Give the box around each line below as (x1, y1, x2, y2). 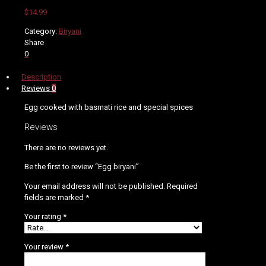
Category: (24, 27, 59, 36)
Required (167, 182, 198, 191)
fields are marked (24, 193, 85, 202)
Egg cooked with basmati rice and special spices (24, 103, 193, 112)
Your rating (24, 212, 63, 221)
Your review (24, 242, 65, 252)
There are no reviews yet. (24, 143, 108, 153)
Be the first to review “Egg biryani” (24, 162, 139, 172)
